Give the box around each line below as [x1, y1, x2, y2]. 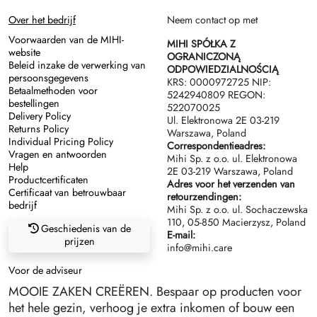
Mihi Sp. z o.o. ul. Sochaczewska [167, 202, 308, 217]
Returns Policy [8, 122, 69, 137]
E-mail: [167, 228, 195, 243]
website [8, 45, 40, 60]
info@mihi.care [167, 241, 232, 255]
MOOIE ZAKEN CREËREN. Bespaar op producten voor [8, 282, 301, 301]
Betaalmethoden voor [8, 83, 98, 98]
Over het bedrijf [8, 13, 76, 28]
